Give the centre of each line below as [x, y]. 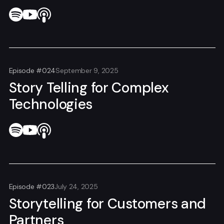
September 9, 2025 [87, 71]
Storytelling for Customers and [107, 203]
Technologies [51, 104]
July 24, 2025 [76, 186]
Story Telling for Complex [89, 88]
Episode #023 [32, 186]
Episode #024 [32, 71]
